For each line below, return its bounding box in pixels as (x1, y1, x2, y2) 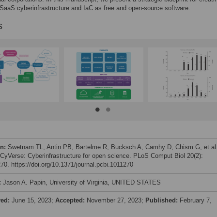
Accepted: (55, 197, 87, 204)
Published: (145, 197, 180, 204)
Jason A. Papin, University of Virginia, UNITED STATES (3, 179, 161, 186)
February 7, (180, 197, 212, 204)
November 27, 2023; (87, 197, 145, 204)
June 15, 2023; (12, 197, 55, 204)
